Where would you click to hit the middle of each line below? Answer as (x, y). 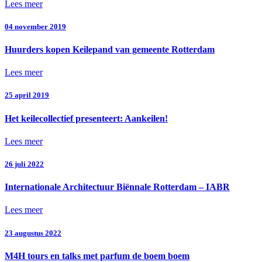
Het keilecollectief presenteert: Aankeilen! (86, 118)
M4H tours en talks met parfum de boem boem (97, 256)
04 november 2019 (35, 26)
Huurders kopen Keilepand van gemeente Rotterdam (110, 49)
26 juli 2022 (24, 164)
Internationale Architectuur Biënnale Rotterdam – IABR (117, 187)
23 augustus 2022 (33, 233)
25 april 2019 (27, 95)
